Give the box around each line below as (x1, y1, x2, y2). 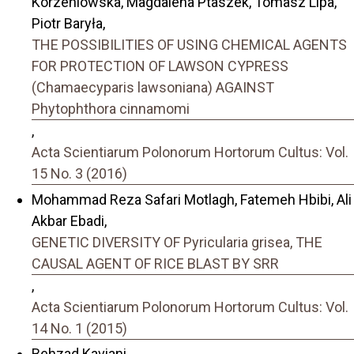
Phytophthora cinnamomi (32, 100, 190, 118)
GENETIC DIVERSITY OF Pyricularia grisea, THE (32, 233, 322, 250)
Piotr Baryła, (32, 15, 105, 32)
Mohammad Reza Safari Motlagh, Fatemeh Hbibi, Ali (32, 190, 352, 208)
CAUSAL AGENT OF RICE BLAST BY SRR (32, 254, 279, 272)
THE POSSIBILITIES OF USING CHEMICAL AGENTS (32, 36, 347, 54)
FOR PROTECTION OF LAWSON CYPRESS (32, 58, 288, 75)
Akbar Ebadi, (32, 212, 107, 229)
